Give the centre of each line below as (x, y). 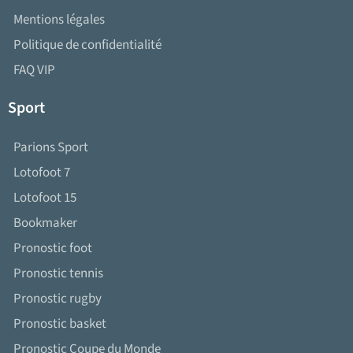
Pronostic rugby (58, 299)
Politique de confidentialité (87, 45)
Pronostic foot (53, 249)
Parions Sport (51, 148)
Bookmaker (45, 223)
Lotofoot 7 (42, 173)
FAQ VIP (34, 71)
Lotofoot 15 (45, 198)
